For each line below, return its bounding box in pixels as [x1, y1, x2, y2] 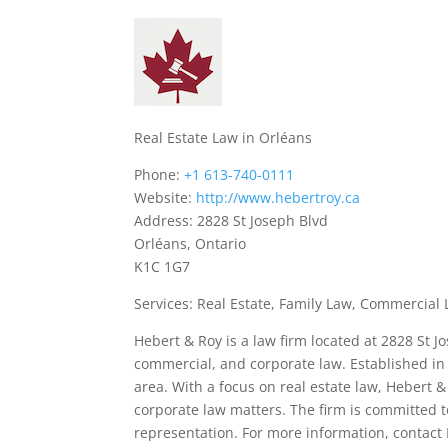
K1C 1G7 [134, 257, 191, 276]
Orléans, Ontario [134, 234, 247, 253]
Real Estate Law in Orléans [134, 128, 313, 147]
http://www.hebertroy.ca [196, 188, 361, 207]
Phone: [134, 165, 185, 184]
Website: [134, 188, 197, 207]
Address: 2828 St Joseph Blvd [134, 211, 329, 230]
